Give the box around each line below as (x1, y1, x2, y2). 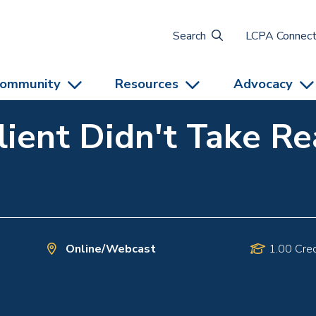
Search (172, 28, 206, 44)
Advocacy (233, 75, 293, 93)
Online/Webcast (65, 241, 156, 257)
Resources (115, 75, 179, 93)
